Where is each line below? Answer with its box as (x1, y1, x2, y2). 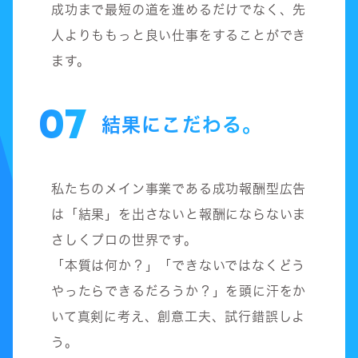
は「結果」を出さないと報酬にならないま (51, 205, 307, 222)
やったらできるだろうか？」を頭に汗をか (51, 282, 307, 299)
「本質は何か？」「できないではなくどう (51, 257, 306, 273)
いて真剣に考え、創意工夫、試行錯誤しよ (51, 308, 306, 324)
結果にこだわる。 (101, 111, 263, 137)
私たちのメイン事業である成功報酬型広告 (51, 180, 307, 197)
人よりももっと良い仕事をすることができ (51, 26, 307, 43)
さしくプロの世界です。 (51, 231, 197, 248)
